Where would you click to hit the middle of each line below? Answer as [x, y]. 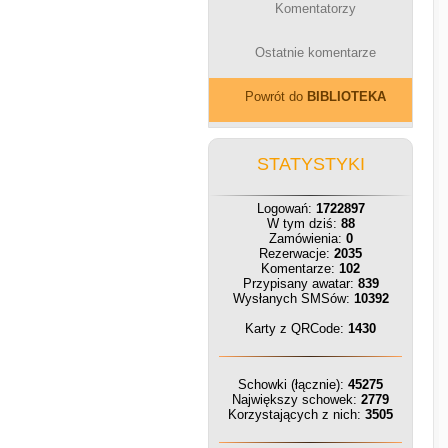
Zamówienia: [307, 238]
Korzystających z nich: [296, 414]
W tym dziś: [303, 223]
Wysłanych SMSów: [293, 298]
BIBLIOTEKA [346, 96]
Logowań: [286, 208]
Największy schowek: [296, 399]
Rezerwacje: [296, 253]
